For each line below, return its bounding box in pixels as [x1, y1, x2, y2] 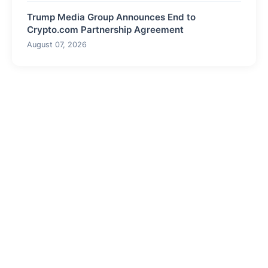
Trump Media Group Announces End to [27, 11, 196, 23]
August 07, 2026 [27, 40, 87, 50]
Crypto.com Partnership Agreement [27, 24, 184, 36]
